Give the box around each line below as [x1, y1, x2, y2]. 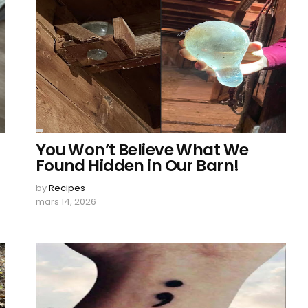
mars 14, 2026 [35, 195, 96, 208]
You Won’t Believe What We [35, 139, 249, 161]
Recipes [48, 181, 85, 195]
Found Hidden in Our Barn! [35, 155, 239, 177]
